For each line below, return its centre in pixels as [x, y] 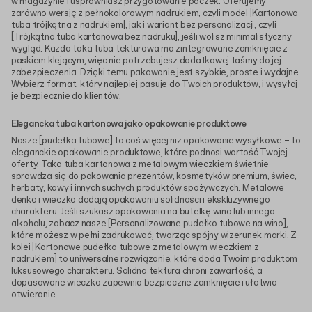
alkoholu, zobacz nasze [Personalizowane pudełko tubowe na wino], [150, 224]
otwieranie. [34, 295]
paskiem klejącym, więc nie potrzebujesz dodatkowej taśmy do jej [146, 61]
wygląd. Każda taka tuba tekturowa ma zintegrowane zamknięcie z [149, 49]
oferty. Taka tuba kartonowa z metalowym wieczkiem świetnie [140, 165]
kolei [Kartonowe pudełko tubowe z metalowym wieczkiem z [135, 248]
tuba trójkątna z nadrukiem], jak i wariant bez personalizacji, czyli [144, 26]
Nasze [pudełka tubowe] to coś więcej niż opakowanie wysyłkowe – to [156, 141]
